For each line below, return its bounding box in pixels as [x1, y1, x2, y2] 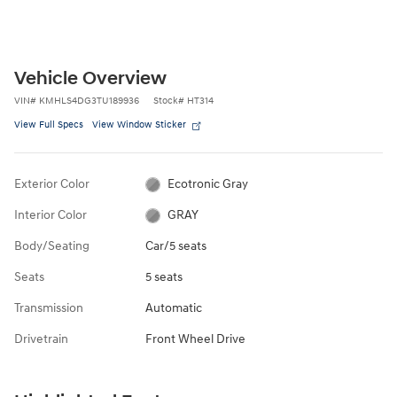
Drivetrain [14, 331, 68, 346]
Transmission [14, 300, 83, 315]
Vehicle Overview [14, 66, 167, 90]
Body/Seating [14, 237, 90, 253]
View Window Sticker [92, 118, 186, 130]
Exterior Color [14, 175, 90, 191]
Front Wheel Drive [144, 331, 245, 346]
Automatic [144, 300, 202, 315]
